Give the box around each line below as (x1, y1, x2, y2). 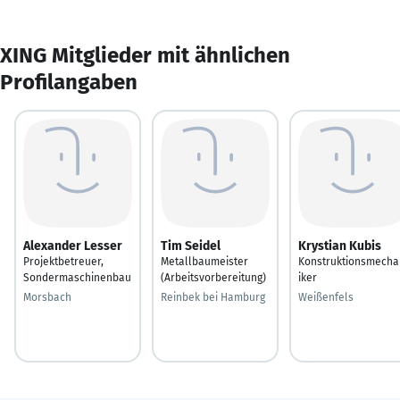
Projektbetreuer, (23, 254, 104, 268)
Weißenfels (298, 290, 354, 304)
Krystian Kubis (298, 237, 381, 254)
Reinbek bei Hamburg (161, 290, 265, 304)
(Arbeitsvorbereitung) (161, 271, 266, 284)
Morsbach (23, 290, 71, 304)
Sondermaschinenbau (23, 271, 131, 284)
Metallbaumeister (161, 254, 248, 268)
